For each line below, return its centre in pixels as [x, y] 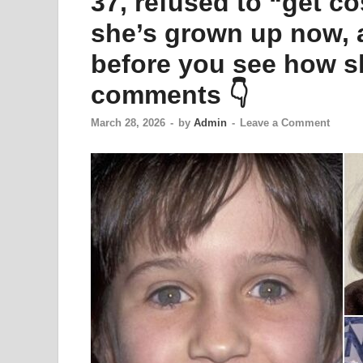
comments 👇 [170, 95]
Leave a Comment [285, 123]
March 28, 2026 [128, 123]
